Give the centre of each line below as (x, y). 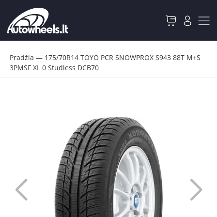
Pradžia (22, 57)
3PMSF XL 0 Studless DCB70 (54, 68)
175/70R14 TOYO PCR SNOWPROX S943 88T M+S (123, 57)
